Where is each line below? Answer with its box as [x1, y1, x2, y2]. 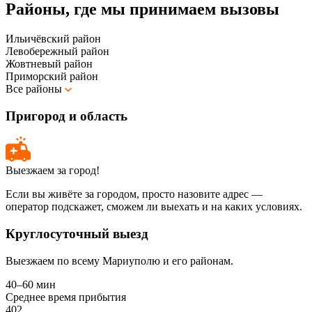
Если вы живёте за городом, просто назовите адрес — [6, 188, 263, 201]
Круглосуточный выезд [6, 226, 148, 242]
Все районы [6, 82, 65, 95]
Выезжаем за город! [6, 164, 100, 177]
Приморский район [6, 70, 98, 82]
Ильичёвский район [6, 32, 101, 45]
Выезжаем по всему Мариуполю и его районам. [6, 254, 233, 267]
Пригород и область [6, 108, 127, 123]
